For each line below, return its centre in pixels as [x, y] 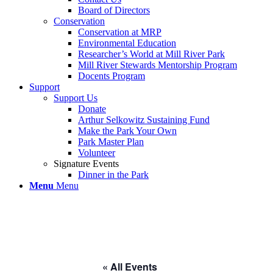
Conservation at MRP [120, 32]
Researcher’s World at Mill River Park [151, 54]
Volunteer [97, 153]
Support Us [76, 98]
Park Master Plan [111, 142]
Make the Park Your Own [127, 131]
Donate [92, 109]
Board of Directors [114, 10]
